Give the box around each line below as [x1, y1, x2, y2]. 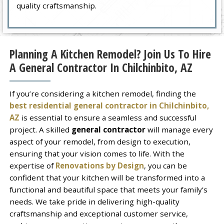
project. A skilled [9, 124, 71, 134]
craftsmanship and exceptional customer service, [9, 208, 188, 218]
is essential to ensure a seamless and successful [19, 112, 196, 122]
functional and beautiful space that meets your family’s [9, 184, 207, 194]
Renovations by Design [55, 160, 144, 170]
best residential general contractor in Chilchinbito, [9, 100, 209, 110]
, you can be [143, 160, 187, 170]
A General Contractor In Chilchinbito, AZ [9, 59, 192, 76]
